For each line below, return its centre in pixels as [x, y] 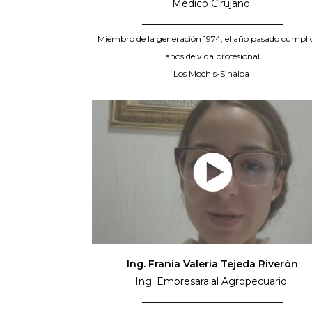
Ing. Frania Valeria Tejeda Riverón [213, 264]
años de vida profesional [213, 56]
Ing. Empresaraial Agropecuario [213, 281]
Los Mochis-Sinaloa [213, 74]
